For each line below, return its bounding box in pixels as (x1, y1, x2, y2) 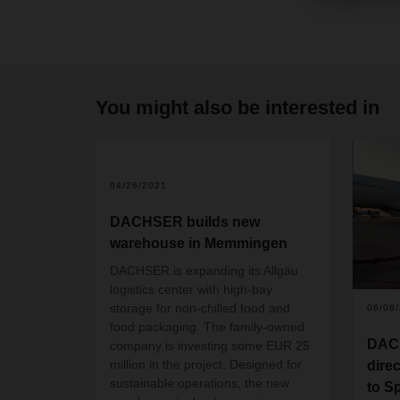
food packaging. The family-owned (110, 319, 304, 334)
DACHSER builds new (110, 213, 260, 229)
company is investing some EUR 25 (110, 337, 310, 353)
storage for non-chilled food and (110, 300, 290, 315)
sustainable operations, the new (110, 375, 289, 390)
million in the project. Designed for (110, 356, 302, 371)
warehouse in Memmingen (110, 235, 287, 251)
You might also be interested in (96, 96, 379, 119)
